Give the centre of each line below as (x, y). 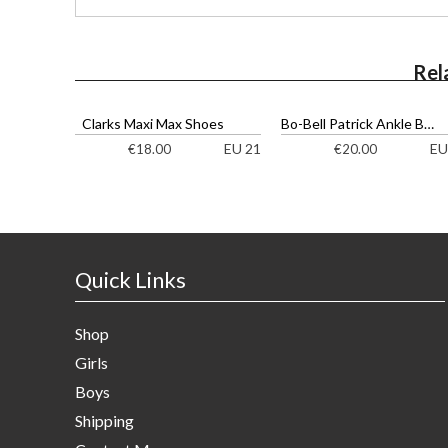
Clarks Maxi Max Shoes (153, 124)
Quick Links (130, 280)
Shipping (104, 421)
